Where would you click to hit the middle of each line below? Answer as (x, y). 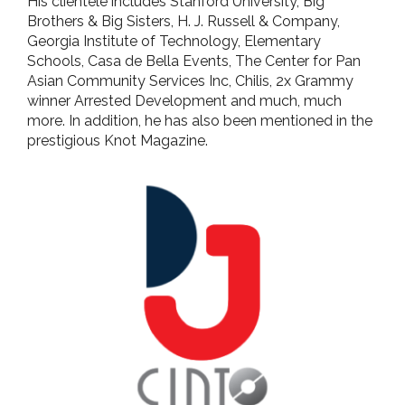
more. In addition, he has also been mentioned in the (200, 120)
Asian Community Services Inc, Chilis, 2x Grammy (190, 80)
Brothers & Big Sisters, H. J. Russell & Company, (184, 21)
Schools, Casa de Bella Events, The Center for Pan (194, 61)
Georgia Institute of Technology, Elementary (174, 41)
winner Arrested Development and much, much (184, 100)
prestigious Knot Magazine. (118, 140)
